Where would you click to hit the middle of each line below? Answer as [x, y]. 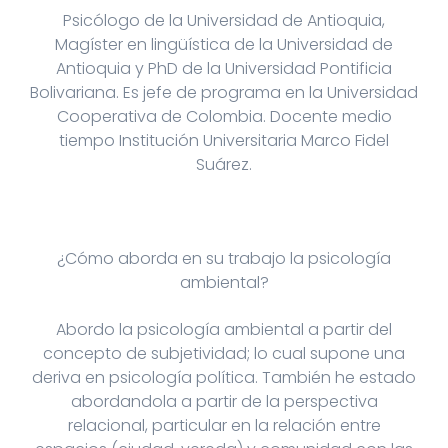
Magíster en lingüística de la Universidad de [224, 44]
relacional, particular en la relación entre [224, 425]
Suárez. [224, 164]
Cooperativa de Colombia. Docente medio [224, 116]
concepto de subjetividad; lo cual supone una [224, 353]
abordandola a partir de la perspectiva [224, 401]
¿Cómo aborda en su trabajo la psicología [224, 258]
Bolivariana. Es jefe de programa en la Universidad [224, 92]
